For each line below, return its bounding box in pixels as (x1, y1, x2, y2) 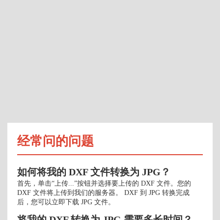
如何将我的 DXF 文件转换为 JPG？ (17, 166, 170, 177)
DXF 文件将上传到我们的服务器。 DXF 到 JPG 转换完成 (17, 189, 190, 196)
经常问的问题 (17, 134, 94, 148)
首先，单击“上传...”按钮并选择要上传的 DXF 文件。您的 (17, 180, 191, 187)
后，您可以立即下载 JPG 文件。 (17, 198, 115, 206)
